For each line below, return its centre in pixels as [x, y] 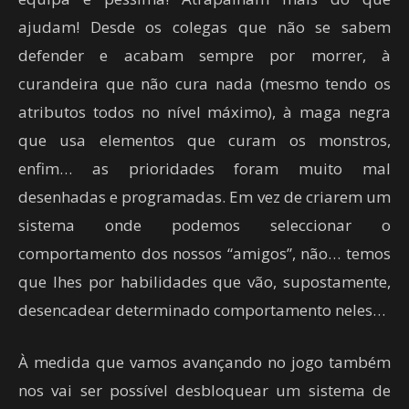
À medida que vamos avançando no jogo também [204, 362]
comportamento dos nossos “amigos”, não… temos [204, 254]
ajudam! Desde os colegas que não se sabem [204, 27]
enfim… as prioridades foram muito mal [204, 169]
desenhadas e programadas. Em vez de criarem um [204, 197]
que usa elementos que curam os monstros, [204, 141]
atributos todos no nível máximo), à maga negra [204, 112]
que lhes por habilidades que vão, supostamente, [204, 282]
